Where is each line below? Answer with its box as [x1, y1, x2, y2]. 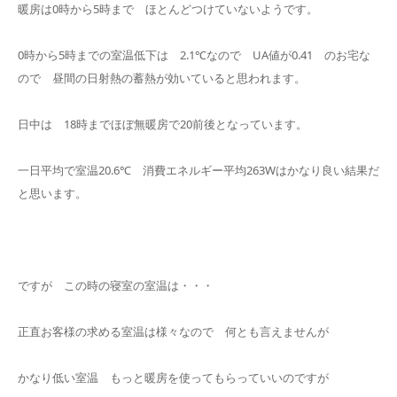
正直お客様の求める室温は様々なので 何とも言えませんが [18, 323, 329, 339]
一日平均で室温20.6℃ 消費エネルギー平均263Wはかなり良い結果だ [18, 162, 379, 178]
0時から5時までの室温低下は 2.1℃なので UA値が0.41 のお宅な [18, 47, 370, 63]
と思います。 [18, 185, 87, 201]
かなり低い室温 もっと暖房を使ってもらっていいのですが [18, 370, 329, 385]
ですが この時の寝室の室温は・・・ [18, 277, 214, 293]
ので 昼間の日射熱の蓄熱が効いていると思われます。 [18, 70, 306, 86]
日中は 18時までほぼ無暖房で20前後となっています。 [18, 116, 307, 132]
